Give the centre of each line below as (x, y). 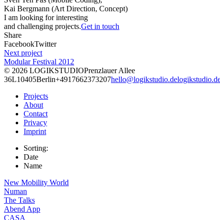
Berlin (46, 79)
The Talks (19, 200)
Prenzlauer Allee (110, 70)
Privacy (35, 122)
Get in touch (100, 26)
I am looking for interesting (46, 17)
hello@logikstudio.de (144, 79)
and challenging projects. (42, 26)
